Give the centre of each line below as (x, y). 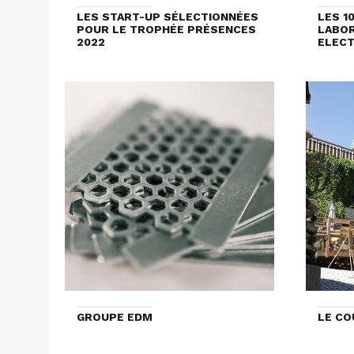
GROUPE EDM (115, 317)
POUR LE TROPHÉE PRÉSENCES (166, 30)
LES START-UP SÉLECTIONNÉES (168, 17)
